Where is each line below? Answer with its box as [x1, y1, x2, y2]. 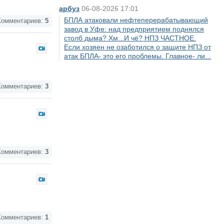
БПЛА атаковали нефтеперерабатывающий [64, 16, 208, 24]
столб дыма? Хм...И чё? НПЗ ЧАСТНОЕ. [64, 34, 196, 42]
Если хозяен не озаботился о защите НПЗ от [64, 43, 211, 51]
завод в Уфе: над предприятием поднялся [64, 25, 204, 33]
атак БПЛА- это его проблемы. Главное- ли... [64, 52, 211, 60]
